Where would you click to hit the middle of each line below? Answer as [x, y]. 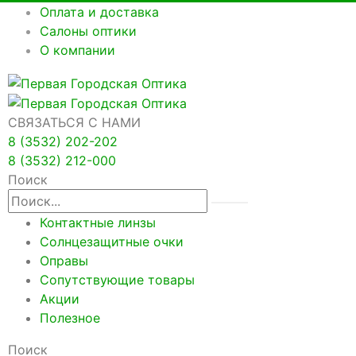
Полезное [70, 318]
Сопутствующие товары [117, 280]
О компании [77, 50]
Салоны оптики [88, 31]
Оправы [64, 261]
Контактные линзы [98, 223]
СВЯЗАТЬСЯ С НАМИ [74, 123]
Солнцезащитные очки [112, 242]
